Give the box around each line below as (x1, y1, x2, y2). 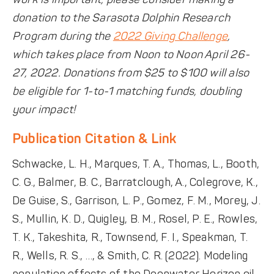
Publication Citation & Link (12, 130, 177, 147)
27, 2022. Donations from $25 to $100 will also (12, 66, 250, 80)
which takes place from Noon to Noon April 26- (12, 48, 250, 62)
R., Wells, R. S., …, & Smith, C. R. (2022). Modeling (12, 249, 248, 263)
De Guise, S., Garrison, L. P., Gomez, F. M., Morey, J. (12, 194, 261, 208)
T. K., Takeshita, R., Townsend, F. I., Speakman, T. (12, 231, 248, 245)
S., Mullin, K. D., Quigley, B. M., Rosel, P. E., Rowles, (12, 212, 258, 226)
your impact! (12, 103, 76, 117)
